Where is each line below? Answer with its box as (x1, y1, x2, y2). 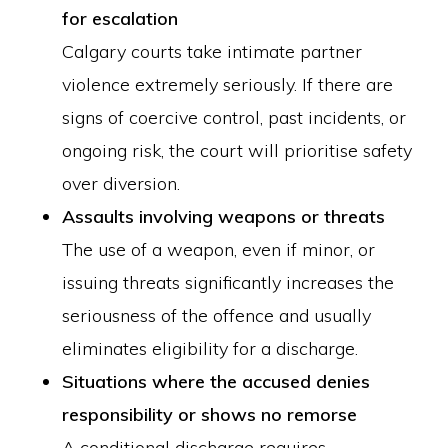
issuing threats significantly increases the (62, 271, 395, 294)
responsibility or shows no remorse (62, 403, 358, 426)
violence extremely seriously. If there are (62, 73, 394, 96)
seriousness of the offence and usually (62, 304, 372, 327)
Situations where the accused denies (62, 370, 371, 393)
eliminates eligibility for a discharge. (62, 337, 359, 360)
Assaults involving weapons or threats (62, 205, 386, 228)
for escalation (62, 7, 179, 30)
